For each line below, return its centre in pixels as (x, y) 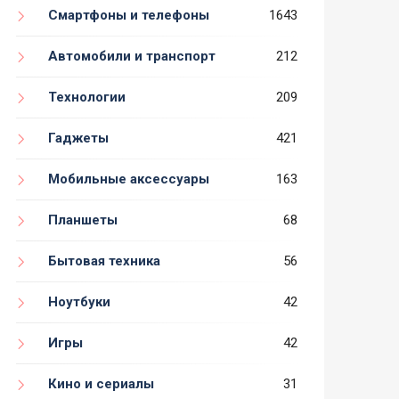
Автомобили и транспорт (132, 57)
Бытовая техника (104, 261)
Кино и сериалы (101, 384)
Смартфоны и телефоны (129, 16)
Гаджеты (78, 138)
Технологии (87, 98)
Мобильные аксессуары (129, 179)
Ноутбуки (79, 302)
